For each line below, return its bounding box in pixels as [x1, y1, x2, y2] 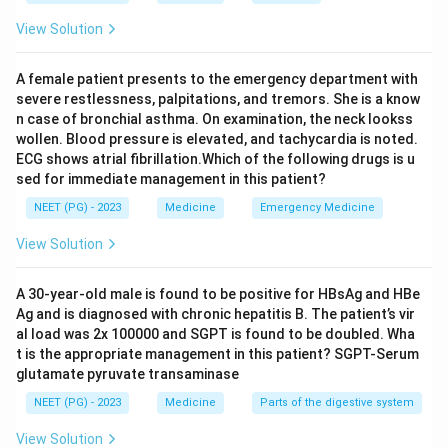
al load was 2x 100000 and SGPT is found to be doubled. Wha [16, 325, 415, 342]
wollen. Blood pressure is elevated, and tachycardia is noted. [16, 130, 418, 147]
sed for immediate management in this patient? [16, 170, 326, 187]
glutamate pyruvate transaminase [16, 365, 239, 382]
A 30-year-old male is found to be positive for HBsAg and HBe [16, 285, 420, 302]
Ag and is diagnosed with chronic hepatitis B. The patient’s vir [16, 305, 415, 322]
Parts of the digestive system [260, 395, 414, 409]
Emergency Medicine [260, 200, 375, 214]
